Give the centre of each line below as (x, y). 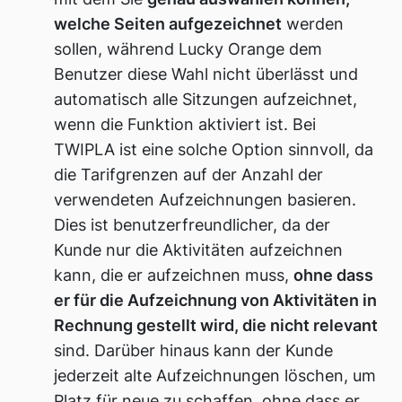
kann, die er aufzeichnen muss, (174, 275)
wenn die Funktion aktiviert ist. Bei (185, 125)
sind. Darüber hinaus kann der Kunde (194, 351)
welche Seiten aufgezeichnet (168, 24)
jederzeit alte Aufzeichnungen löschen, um (215, 376)
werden (313, 24)
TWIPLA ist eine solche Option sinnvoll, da (214, 150)
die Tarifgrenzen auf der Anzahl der (189, 175)
